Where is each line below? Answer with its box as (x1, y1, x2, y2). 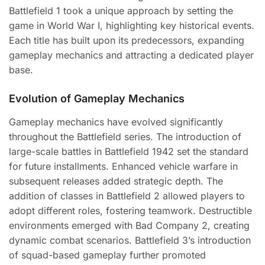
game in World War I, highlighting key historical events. (9, 20, 254, 31)
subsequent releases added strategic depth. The (9, 175, 223, 187)
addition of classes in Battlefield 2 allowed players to (9, 190, 245, 202)
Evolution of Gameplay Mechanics (9, 92, 185, 105)
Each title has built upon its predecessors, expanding (9, 34, 244, 46)
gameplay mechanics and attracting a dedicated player (9, 49, 254, 61)
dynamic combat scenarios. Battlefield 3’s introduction (9, 234, 251, 246)
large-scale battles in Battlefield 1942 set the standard (9, 146, 248, 157)
